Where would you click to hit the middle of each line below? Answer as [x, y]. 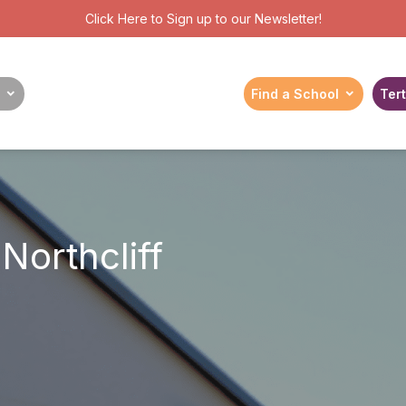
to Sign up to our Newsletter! [234, 19]
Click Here [116, 19]
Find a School [295, 93]
